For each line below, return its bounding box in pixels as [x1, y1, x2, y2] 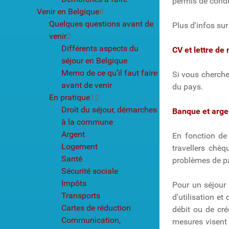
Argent [61, 129, 85, 139]
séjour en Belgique [61, 55, 127, 65]
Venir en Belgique [37, 6, 99, 16]
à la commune [61, 117, 113, 127]
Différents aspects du [61, 43, 139, 53]
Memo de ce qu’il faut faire [61, 67, 157, 78]
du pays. [172, 81, 203, 91]
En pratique [49, 92, 90, 102]
